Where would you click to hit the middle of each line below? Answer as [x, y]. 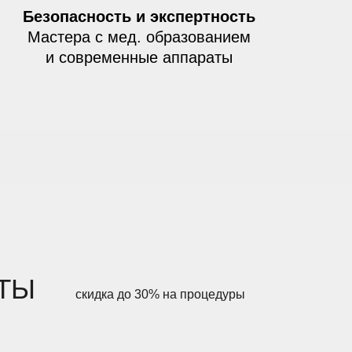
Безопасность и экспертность [139, 16]
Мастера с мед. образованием [139, 37]
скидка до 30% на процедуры [160, 294]
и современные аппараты [139, 57]
